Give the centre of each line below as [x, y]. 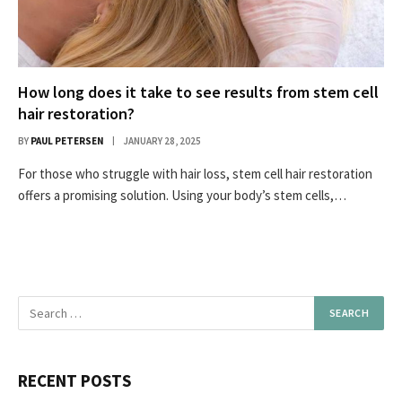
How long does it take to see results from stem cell [198, 92]
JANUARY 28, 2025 [162, 140]
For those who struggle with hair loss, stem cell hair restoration [195, 173]
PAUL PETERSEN [67, 140]
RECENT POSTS [74, 380]
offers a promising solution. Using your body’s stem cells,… [182, 195]
